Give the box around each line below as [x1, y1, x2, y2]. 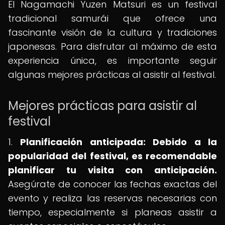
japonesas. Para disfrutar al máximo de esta [8, 40, 217, 53]
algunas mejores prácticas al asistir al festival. [8, 68, 216, 81]
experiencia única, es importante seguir [8, 54, 217, 67]
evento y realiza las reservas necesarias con [8, 192, 217, 204]
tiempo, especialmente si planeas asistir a [8, 206, 217, 218]
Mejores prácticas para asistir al [8, 97, 197, 114]
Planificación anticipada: [20, 136, 146, 148]
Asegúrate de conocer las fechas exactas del [8, 178, 217, 190]
